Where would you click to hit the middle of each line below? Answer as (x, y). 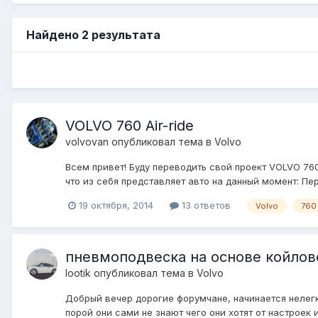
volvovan (87, 141)
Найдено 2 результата (93, 34)
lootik (78, 273)
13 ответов (205, 205)
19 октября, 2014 (116, 205)
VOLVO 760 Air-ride (130, 125)
